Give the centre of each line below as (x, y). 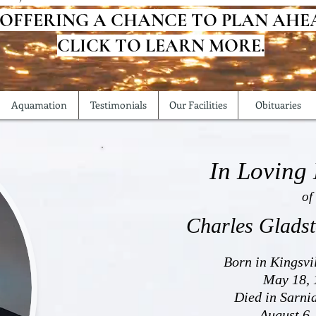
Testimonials (119, 105)
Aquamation (39, 105)
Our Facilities (198, 105)
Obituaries (278, 105)
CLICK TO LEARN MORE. (161, 45)
